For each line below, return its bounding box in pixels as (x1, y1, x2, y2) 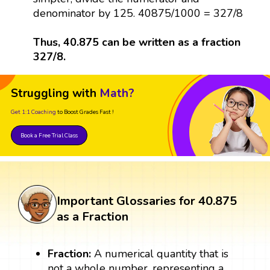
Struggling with (11, 85, 96, 101)
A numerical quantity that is (91, 246, 229, 261)
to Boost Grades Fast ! (57, 107, 114, 116)
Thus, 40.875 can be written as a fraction (33, 34, 240, 49)
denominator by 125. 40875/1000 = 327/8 (33, 5, 243, 20)
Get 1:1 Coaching (11, 107, 56, 116)
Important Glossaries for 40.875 (57, 192, 237, 209)
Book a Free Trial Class (20, 131, 78, 139)
